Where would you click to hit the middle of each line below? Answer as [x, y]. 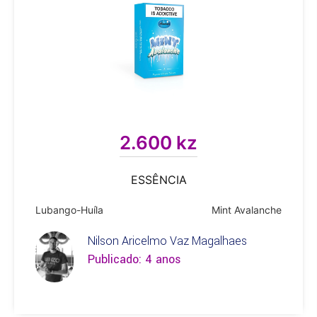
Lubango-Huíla [69, 210]
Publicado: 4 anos [134, 260]
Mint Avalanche [247, 210]
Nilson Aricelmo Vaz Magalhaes [167, 241]
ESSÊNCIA [158, 180]
